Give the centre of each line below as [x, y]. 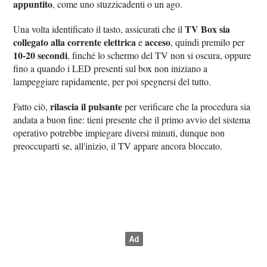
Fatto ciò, [32, 107]
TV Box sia [208, 29]
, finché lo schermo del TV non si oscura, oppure [159, 55]
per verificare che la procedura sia [187, 107]
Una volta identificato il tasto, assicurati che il [99, 29]
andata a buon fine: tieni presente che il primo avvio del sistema [132, 120]
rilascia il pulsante [86, 107]
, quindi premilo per [208, 42]
